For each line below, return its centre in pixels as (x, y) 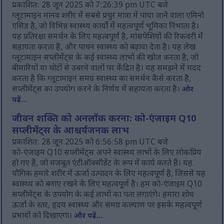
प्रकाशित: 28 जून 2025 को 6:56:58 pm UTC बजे (90, 143)
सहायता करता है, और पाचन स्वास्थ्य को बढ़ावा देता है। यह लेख (104, 48)
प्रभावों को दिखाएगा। (43, 216)
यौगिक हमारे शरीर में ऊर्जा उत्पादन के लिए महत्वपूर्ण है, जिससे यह (109, 174)
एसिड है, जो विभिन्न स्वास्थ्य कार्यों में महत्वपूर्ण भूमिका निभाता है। (106, 27)
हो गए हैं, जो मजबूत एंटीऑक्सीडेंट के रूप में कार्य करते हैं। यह (102, 164)
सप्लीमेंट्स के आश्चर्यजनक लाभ (71, 132)
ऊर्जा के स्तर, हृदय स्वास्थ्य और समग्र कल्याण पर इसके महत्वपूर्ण (107, 206)
